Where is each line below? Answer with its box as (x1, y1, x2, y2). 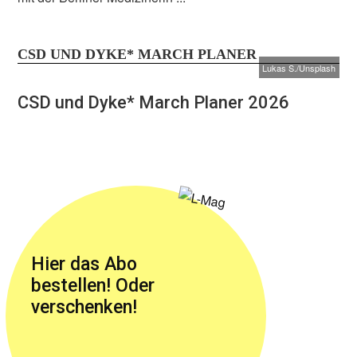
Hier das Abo (31, 253, 138, 275)
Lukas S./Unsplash (262, 61, 336, 74)
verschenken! (31, 296, 138, 318)
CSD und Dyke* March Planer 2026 (18, 92, 290, 113)
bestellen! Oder (31, 274, 155, 296)
